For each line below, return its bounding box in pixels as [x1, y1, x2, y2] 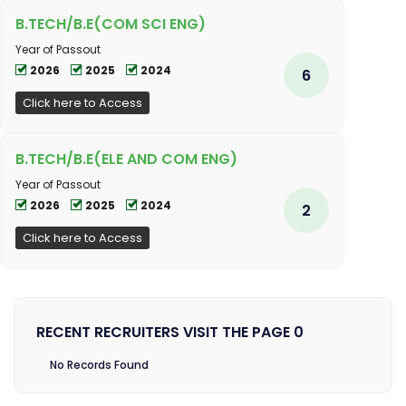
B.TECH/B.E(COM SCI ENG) [15, 14, 206, 35]
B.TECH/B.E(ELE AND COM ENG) [15, 149, 237, 170]
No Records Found [50, 357, 149, 373]
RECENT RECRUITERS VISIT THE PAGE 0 [36, 322, 304, 343]
